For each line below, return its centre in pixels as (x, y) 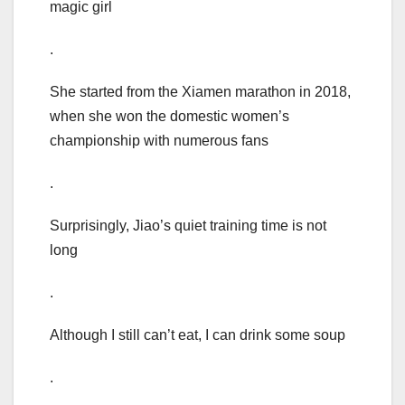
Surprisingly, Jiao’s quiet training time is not (188, 226)
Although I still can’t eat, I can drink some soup (198, 335)
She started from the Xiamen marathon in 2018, (200, 92)
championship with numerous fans (159, 141)
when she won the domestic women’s (170, 117)
